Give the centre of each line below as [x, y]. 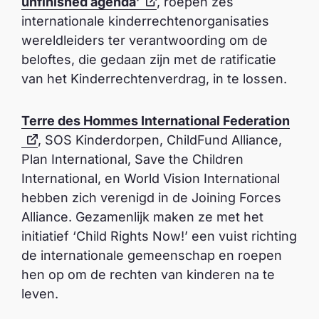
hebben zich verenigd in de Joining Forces [151, 198]
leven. [42, 294]
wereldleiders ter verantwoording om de [145, 40]
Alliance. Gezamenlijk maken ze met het [142, 217]
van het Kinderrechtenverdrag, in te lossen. [154, 79]
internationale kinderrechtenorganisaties [145, 21]
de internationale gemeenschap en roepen [152, 255]
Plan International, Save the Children [132, 159]
